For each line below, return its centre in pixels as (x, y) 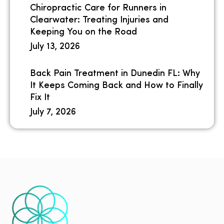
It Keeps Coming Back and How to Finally (116, 85)
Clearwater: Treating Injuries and (99, 20)
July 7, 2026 (53, 112)
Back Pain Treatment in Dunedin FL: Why (115, 73)
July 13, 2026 (55, 46)
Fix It (40, 97)
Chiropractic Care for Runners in (98, 8)
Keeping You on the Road (83, 32)
